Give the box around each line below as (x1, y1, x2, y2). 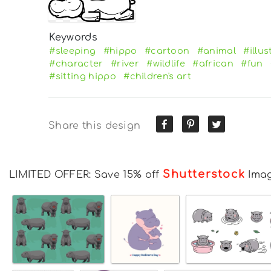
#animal (197, 45, 237, 56)
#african (192, 58, 233, 68)
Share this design (48, 120, 141, 131)
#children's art (123, 71, 192, 81)
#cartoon (144, 45, 190, 56)
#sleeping (49, 45, 96, 56)
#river (110, 58, 139, 68)
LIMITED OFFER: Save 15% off (9, 169, 163, 180)
